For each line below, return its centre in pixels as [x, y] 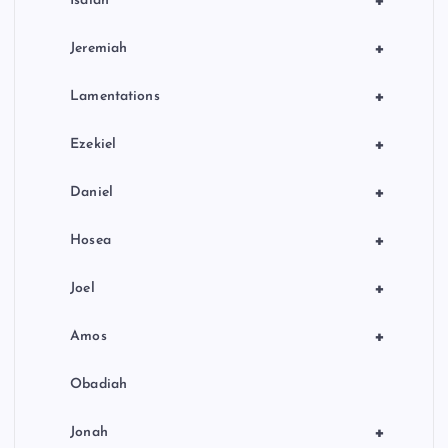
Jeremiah [99, 49]
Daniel [91, 193]
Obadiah [99, 385]
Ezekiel [93, 145]
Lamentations [115, 97]
